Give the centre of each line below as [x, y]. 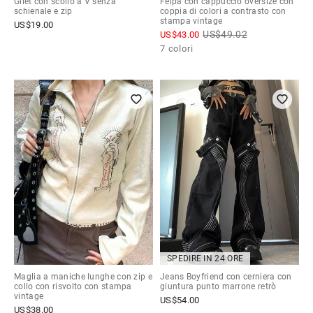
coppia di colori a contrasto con [223, 11]
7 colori [177, 48]
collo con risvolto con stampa [73, 286]
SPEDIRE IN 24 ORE [205, 258]
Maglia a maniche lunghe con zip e [83, 276]
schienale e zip [43, 11]
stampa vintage [191, 21]
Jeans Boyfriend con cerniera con [226, 276]
